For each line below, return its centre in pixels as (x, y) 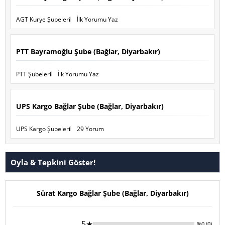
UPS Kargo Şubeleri (43, 129)
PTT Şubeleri (34, 74)
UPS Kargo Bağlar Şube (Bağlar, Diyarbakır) (90, 106)
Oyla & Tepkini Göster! (53, 162)
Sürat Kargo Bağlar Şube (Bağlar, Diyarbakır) (113, 193)
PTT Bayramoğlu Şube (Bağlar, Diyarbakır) (88, 51)
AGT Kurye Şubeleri (43, 19)
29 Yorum (90, 129)
